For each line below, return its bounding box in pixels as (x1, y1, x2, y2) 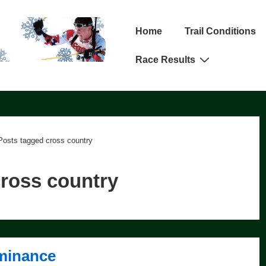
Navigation (123, 36, 169, 47)
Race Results (135, 54, 196, 65)
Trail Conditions (185, 26, 256, 36)
